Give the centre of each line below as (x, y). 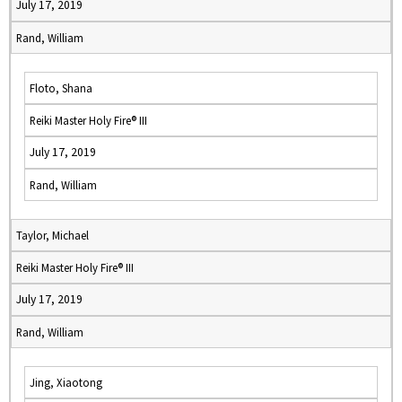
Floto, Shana (61, 88)
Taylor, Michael (52, 235)
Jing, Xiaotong (66, 382)
